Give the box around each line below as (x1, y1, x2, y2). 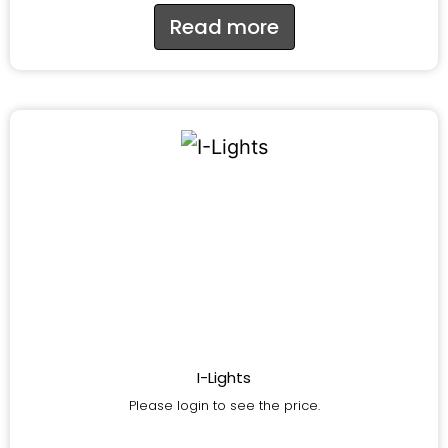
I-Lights (197, 367, 251, 389)
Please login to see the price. (128, 396, 320, 416)
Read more (169, 13, 279, 42)
